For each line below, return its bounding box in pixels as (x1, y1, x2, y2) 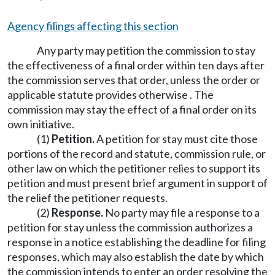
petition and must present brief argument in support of (7, 176, 268, 190)
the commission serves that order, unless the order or (7, 73, 260, 87)
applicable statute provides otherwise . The (7, 88, 214, 101)
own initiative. (7, 117, 74, 131)
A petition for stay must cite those (95, 132, 258, 145)
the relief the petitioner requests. (7, 191, 168, 204)
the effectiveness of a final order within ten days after (7, 58, 265, 72)
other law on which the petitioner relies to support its (7, 161, 260, 175)
